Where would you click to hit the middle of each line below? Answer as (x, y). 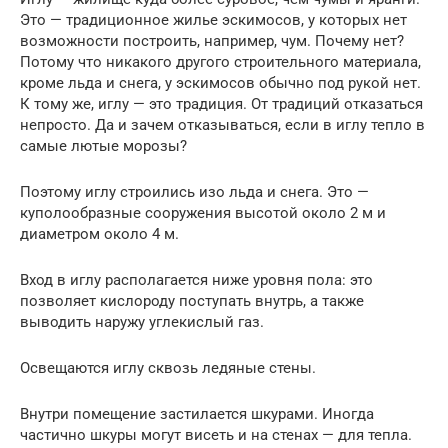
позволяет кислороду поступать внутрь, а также (192, 300)
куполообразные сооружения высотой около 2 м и (203, 212)
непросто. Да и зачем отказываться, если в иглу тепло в (222, 124)
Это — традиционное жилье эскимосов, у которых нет (213, 19)
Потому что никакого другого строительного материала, (220, 61)
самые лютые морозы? (105, 145)
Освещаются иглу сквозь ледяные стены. (168, 367)
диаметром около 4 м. (99, 233)
